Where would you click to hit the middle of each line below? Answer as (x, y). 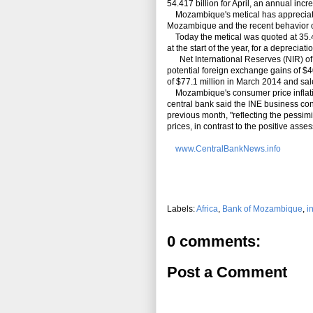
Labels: (182, 209)
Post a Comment (227, 272)
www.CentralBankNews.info (228, 149)
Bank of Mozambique (262, 209)
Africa (207, 209)
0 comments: (214, 242)
